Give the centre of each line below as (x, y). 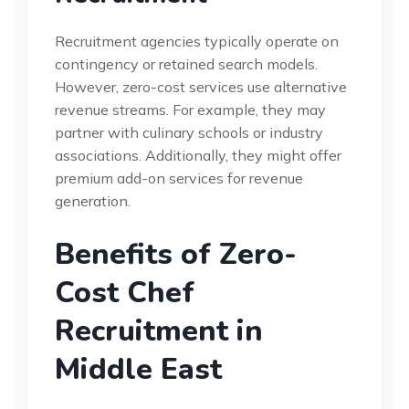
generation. (93, 200)
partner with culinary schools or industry (189, 132)
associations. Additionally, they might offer (198, 155)
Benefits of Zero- (176, 254)
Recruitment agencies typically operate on (197, 41)
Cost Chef (125, 292)
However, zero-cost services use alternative (201, 86)
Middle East (138, 369)
